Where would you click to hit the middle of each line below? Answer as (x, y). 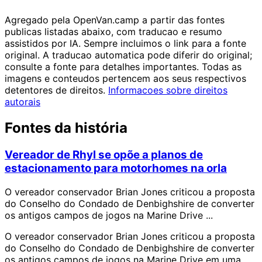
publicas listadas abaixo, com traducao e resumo (113, 32)
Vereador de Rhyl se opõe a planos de (104, 155)
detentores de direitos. (56, 90)
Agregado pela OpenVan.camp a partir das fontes (115, 20)
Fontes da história (66, 128)
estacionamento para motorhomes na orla (116, 168)
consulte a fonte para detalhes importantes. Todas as (123, 67)
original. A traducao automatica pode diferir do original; (128, 55)
